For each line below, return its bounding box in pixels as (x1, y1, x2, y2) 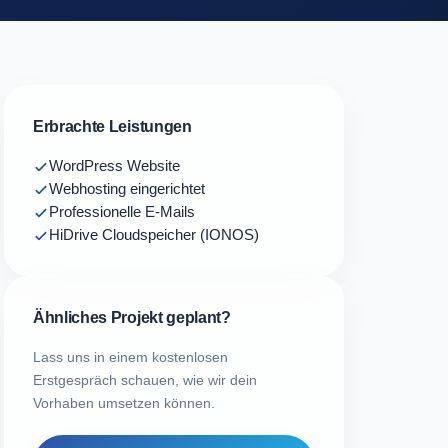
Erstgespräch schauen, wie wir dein (33, 372, 257, 389)
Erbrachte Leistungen (33, 118, 192, 136)
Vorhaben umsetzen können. (33, 395, 215, 412)
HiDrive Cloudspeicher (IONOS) (49, 227, 259, 244)
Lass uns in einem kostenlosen (33, 349, 228, 366)
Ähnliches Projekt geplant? (33, 309, 231, 327)
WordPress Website (49, 158, 180, 175)
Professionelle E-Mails (49, 204, 195, 221)
